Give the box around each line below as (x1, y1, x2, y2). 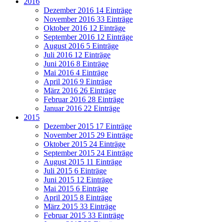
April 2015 (44, 193, 80, 202)
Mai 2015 (44, 184, 76, 193)
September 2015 (44, 149, 97, 158)
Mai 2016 (44, 68, 76, 77)
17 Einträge (96, 122, 132, 131)
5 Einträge (86, 42, 118, 51)
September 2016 (44, 33, 97, 42)
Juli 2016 (44, 51, 74, 59)
